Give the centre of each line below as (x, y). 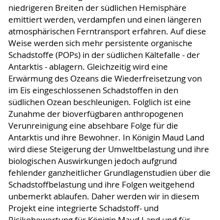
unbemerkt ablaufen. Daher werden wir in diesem (104, 196)
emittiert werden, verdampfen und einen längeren (105, 19)
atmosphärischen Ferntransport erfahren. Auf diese (107, 31)
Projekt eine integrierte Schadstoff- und (83, 208)
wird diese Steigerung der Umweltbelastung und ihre (109, 149)
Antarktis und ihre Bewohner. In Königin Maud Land (106, 137)
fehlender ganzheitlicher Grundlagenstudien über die (109, 173)
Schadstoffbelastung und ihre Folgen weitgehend (101, 184)
